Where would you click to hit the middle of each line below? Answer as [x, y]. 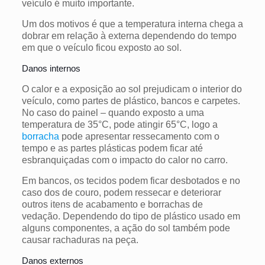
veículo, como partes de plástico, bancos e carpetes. [131, 101]
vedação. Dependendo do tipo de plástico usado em [131, 216]
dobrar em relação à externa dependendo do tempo [129, 35]
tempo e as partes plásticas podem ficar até [112, 148]
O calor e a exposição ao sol [82, 89]
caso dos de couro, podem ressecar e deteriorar [121, 192]
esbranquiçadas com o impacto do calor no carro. [126, 160]
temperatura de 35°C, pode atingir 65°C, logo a [119, 124]
